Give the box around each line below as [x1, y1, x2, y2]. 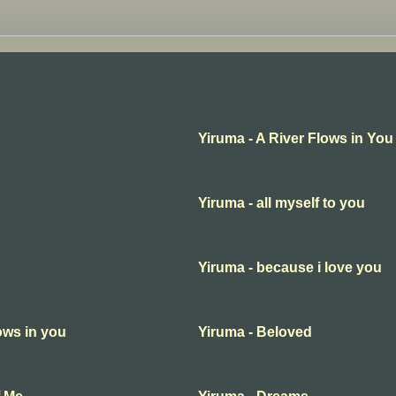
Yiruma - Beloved [198, 324, 312, 340]
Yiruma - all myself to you [198, 195, 365, 211]
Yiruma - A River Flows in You [198, 131, 393, 147]
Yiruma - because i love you [198, 260, 382, 276]
